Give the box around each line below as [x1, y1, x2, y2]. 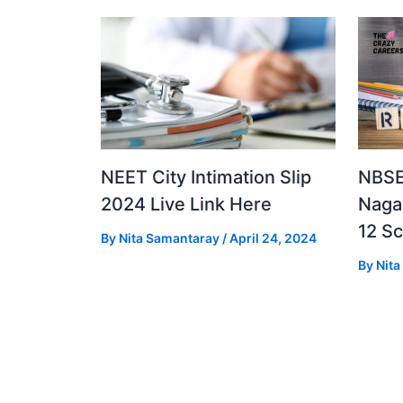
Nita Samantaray [119, 230, 222, 246]
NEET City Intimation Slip [101, 166, 311, 189]
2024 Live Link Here [101, 193, 272, 216]
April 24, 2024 [229, 230, 317, 246]
